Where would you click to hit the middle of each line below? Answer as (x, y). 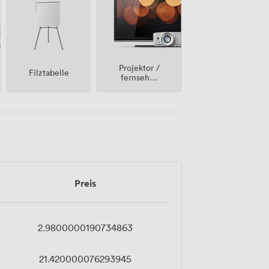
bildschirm (139, 96)
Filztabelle (49, 73)
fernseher (139, 77)
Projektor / (139, 67)
